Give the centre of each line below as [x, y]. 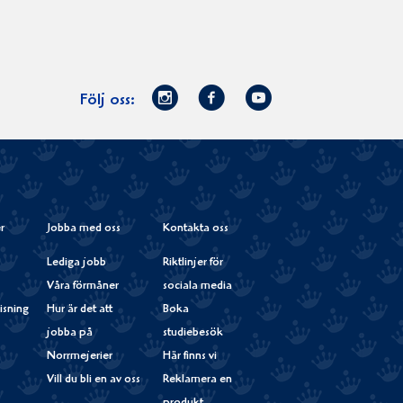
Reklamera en [197, 380]
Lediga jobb [77, 263]
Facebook [276, 97]
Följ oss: [107, 101]
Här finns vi [189, 356]
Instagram [231, 151]
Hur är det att [80, 309]
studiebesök [193, 333]
